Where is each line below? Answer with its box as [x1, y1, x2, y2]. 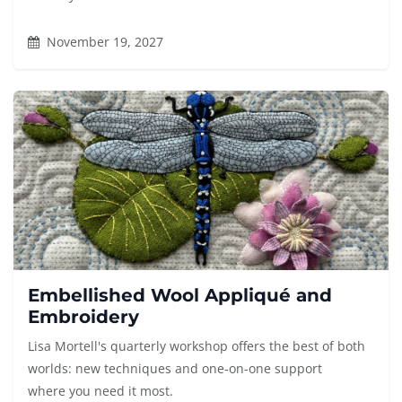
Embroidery [28, 306, 139, 328]
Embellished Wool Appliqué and [28, 284, 332, 307]
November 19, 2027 [43, 33, 163, 51]
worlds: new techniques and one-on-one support [28, 360, 322, 378]
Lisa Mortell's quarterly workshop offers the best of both [28, 337, 365, 355]
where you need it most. [28, 382, 173, 400]
